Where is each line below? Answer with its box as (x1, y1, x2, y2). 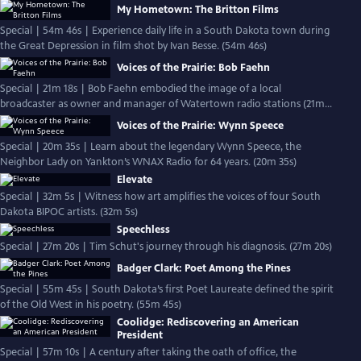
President (117, 329, 163, 342)
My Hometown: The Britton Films (117, 3, 279, 16)
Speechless (117, 223, 170, 236)
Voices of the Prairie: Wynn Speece (117, 119, 284, 132)
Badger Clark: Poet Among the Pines (117, 262, 291, 275)
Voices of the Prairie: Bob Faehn (117, 61, 270, 74)
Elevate (117, 173, 152, 186)
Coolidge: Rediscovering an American (117, 316, 299, 329)
